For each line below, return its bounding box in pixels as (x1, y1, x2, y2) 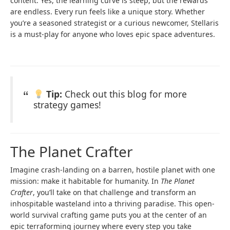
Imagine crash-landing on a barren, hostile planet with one (10, 165, 215, 175)
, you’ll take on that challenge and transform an (33, 187, 196, 198)
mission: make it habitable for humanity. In (10, 176, 161, 186)
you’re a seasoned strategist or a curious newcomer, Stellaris (10, 18, 219, 28)
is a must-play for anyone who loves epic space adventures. (10, 29, 215, 40)
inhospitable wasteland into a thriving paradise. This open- (10, 199, 215, 209)
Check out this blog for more (62, 88, 187, 101)
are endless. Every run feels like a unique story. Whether (10, 7, 205, 17)
